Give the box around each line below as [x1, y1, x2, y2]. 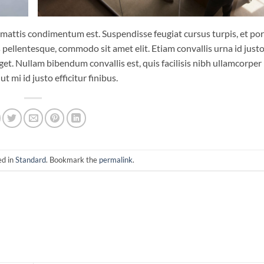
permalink [99, 155, 133, 165]
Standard [15, 155, 46, 165]
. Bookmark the [46, 155, 99, 165]
